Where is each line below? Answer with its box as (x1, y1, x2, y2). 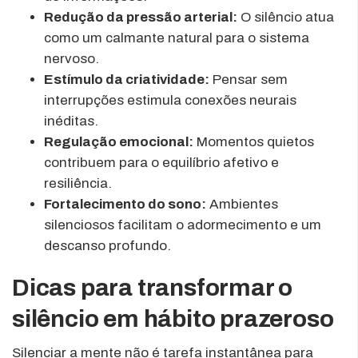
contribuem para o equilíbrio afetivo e (44, 154, 279, 170)
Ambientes (206, 196, 278, 212)
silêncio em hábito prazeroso (12, 305, 334, 332)
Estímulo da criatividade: (44, 71, 209, 87)
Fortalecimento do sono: (44, 196, 206, 212)
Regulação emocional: (44, 133, 193, 149)
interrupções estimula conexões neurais (44, 92, 296, 108)
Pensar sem (209, 71, 288, 87)
